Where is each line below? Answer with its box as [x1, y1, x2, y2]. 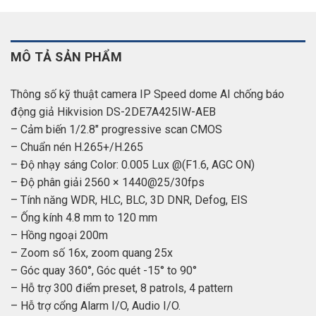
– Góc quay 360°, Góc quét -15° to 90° [11, 263, 197, 277]
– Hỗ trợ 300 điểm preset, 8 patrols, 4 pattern [11, 281, 233, 295]
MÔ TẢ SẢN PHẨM [11, 49, 123, 64]
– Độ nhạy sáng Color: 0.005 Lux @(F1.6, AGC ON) [11, 157, 255, 171]
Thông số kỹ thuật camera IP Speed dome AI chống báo [11, 87, 284, 101]
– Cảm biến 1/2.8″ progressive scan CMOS [11, 122, 222, 136]
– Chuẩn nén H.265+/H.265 [11, 140, 143, 154]
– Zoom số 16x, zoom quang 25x [11, 245, 173, 260]
